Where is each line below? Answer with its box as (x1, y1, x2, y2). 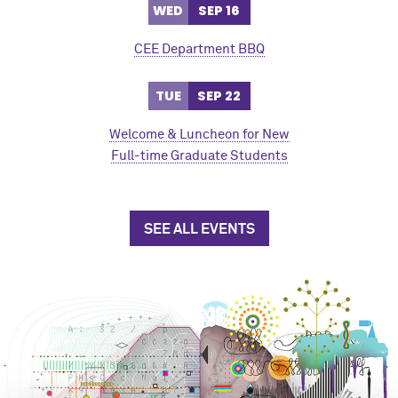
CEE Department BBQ (133, 43, 265, 57)
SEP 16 (198, 2, 240, 20)
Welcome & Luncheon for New (108, 128, 290, 142)
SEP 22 (197, 87, 241, 106)
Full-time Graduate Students (110, 149, 288, 163)
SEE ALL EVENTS (143, 222, 255, 237)
